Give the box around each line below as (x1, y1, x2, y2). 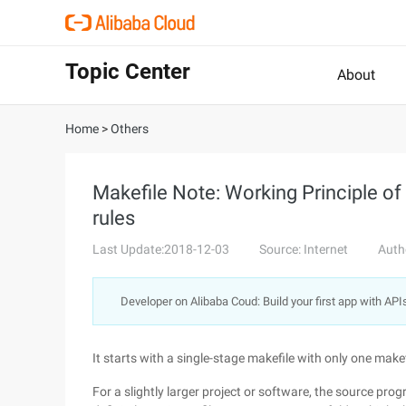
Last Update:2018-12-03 (92, 242, 229, 256)
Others (111, 121, 149, 136)
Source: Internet (259, 242, 348, 256)
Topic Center (65, 59, 190, 84)
